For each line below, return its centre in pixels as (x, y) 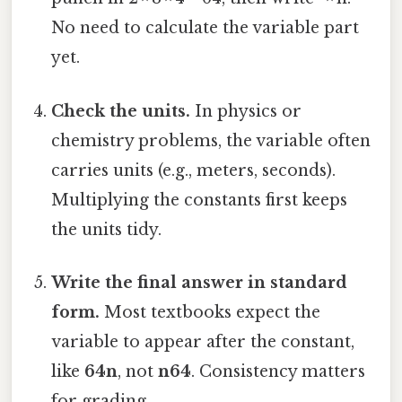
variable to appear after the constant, (203, 341)
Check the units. (121, 111)
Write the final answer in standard (200, 282)
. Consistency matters (279, 371)
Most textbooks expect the (210, 312)
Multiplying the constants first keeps (200, 200)
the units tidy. (107, 229)
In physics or (246, 111)
